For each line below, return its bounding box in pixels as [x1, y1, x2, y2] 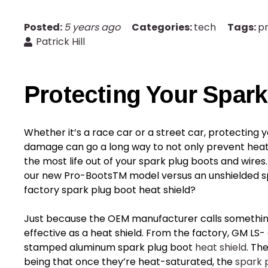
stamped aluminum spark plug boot [24, 240, 195, 254]
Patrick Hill [36, 35, 86, 48]
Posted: [24, 20, 64, 34]
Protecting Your [24, 81, 203, 108]
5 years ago [64, 20, 120, 34]
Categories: [132, 20, 194, 34]
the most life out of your [24, 154, 139, 168]
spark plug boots [139, 154, 218, 168]
